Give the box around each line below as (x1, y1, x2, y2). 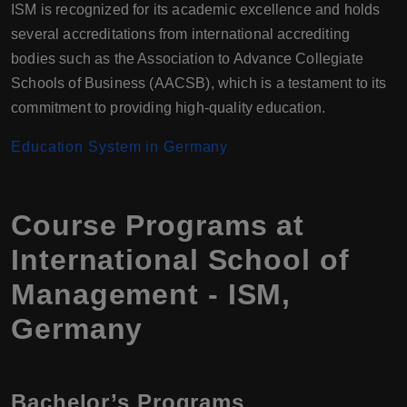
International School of (11, 243, 350, 276)
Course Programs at (11, 208, 305, 242)
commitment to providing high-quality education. (11, 99, 326, 115)
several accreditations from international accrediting (11, 25, 351, 42)
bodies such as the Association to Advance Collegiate (11, 50, 363, 66)
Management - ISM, (11, 277, 292, 311)
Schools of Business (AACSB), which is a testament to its (11, 74, 387, 91)
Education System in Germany (11, 138, 229, 154)
